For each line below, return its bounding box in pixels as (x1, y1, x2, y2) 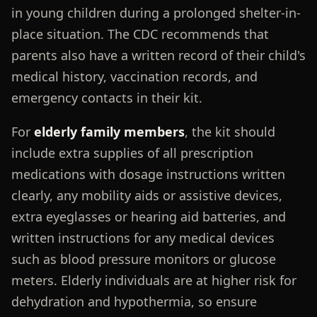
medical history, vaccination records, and (11, 67, 258, 85)
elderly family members (33, 122, 185, 140)
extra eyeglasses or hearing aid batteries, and (11, 207, 286, 225)
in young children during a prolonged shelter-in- (11, 4, 301, 21)
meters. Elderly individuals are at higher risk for (11, 271, 296, 289)
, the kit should (184, 122, 275, 140)
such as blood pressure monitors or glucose (11, 250, 276, 267)
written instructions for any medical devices (11, 229, 275, 246)
